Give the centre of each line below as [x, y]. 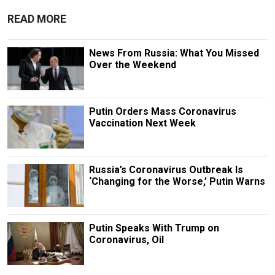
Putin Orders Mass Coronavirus [162, 111]
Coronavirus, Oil [126, 240]
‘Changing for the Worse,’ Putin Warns [177, 181]
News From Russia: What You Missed [174, 53]
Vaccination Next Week [142, 123]
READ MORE [37, 19]
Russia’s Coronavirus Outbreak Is [166, 169]
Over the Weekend [132, 64]
